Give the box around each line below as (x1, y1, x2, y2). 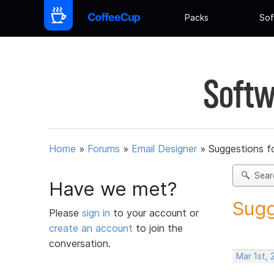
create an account (49, 221, 133, 234)
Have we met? (49, 177, 177, 201)
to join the (133, 221, 183, 234)
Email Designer (131, 143, 197, 155)
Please (49, 206, 82, 219)
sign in (82, 206, 113, 219)
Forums (87, 143, 120, 155)
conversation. (49, 237, 111, 250)
